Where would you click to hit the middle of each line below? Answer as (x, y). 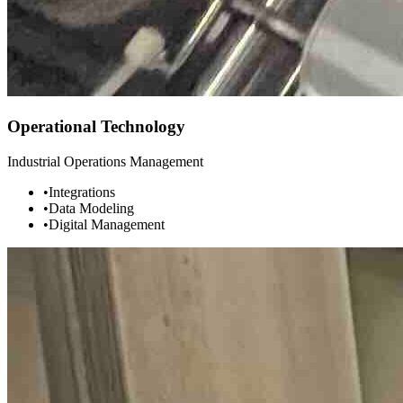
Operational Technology (96, 127)
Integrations (82, 192)
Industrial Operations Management (105, 161)
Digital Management (107, 224)
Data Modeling (91, 208)
